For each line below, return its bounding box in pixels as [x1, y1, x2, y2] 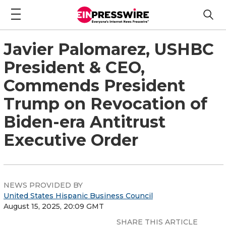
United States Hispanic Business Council [4, 191, 153, 200]
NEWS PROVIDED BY [4, 180, 83, 190]
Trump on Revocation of [4, 93, 207, 114]
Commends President [4, 75, 185, 95]
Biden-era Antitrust [4, 111, 165, 132]
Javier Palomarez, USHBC [4, 39, 214, 59]
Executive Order [4, 130, 138, 150]
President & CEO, [4, 57, 145, 77]
